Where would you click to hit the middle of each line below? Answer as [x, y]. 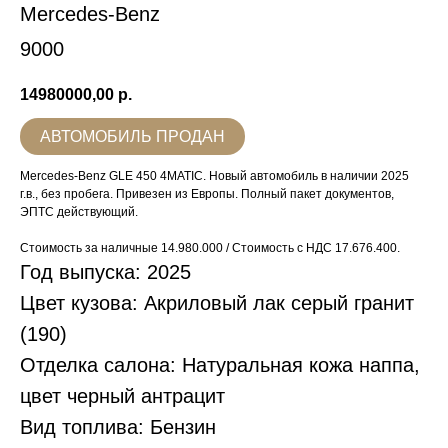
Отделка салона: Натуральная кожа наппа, [220, 365]
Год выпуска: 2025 [105, 272]
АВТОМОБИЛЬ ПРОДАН [132, 137]
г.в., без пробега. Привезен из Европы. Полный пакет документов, [207, 194]
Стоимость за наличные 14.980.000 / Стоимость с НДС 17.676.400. [210, 248]
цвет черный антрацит [122, 396]
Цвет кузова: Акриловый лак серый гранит [217, 303]
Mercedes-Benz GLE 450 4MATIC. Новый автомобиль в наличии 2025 [214, 176]
